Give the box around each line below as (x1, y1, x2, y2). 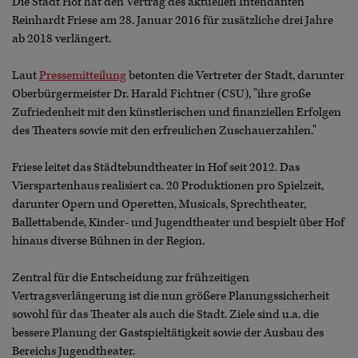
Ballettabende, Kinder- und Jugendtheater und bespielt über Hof (12, 215, 344, 230)
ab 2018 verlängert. (12, 31, 111, 46)
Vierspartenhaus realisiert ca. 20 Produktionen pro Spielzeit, (12, 178, 324, 193)
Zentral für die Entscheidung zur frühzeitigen (12, 270, 249, 285)
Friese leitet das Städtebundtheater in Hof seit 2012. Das (12, 160, 300, 175)
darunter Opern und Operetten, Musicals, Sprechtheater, (12, 197, 306, 212)
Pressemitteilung (39, 68, 126, 83)
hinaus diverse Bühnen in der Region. (12, 233, 205, 249)
